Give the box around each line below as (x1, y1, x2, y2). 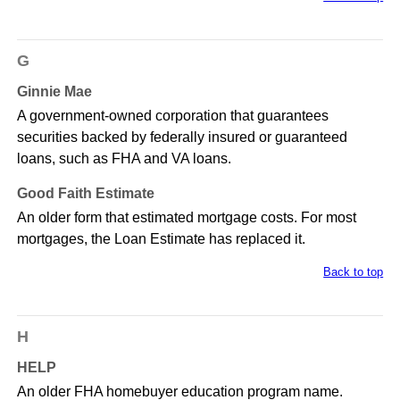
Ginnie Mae (16, 84, 92, 100)
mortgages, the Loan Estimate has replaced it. (16, 231, 305, 247)
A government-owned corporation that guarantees (16, 108, 329, 124)
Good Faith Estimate (16, 186, 154, 202)
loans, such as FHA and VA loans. (16, 151, 231, 167)
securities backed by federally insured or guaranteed (16, 129, 347, 146)
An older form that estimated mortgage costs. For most (16, 210, 356, 226)
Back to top (323, 265, 384, 279)
